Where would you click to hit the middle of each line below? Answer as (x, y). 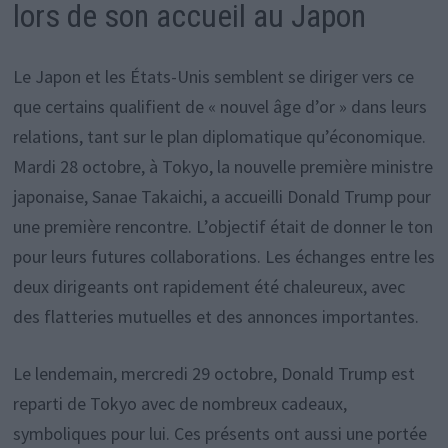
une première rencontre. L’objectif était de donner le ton (222, 226)
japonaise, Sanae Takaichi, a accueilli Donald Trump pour (221, 196)
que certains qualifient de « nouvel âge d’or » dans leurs (219, 106)
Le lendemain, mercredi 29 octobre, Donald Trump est (213, 373)
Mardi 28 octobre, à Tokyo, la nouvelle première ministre (222, 166)
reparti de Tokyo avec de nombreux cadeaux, (179, 403)
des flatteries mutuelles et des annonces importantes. (215, 316)
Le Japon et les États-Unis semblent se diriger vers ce (213, 76)
